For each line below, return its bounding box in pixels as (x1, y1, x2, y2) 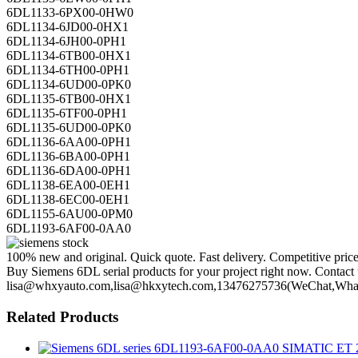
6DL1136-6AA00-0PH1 (6, 135, 131, 149)
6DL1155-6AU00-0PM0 (6, 207, 133, 221)
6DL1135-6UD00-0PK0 (6, 121, 131, 135)
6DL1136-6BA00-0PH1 (6, 149, 130, 164)
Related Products (6, 308, 118, 325)
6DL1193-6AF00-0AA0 (6, 221, 131, 236)
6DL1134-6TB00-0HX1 (6, 49, 131, 63)
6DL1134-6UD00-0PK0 (6, 78, 131, 92)
